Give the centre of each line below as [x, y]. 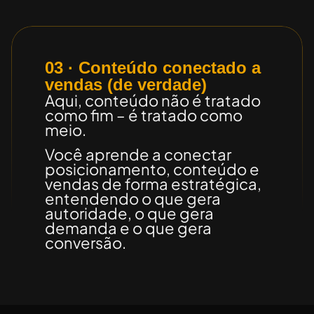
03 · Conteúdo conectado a [153, 67]
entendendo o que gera [133, 199]
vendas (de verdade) [126, 84]
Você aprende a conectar [138, 155]
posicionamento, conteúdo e [152, 169]
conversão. [86, 243]
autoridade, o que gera [129, 213]
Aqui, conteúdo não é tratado [153, 100]
